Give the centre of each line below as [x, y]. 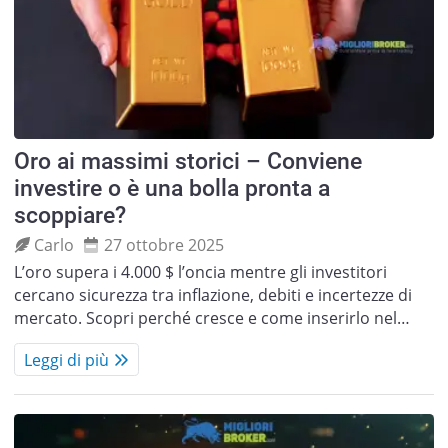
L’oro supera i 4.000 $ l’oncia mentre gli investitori [200, 272]
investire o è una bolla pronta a [171, 189]
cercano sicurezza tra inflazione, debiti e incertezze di [212, 295]
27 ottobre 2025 [163, 244]
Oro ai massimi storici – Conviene [187, 162]
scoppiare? [69, 216]
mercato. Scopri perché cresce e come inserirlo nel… [211, 318]
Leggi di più [66, 359]
